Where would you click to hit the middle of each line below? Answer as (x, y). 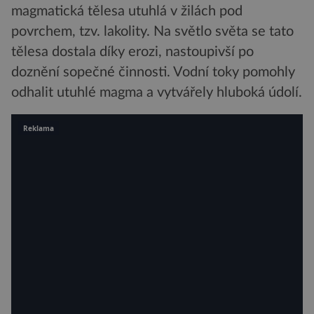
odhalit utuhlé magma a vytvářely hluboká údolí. (157, 92)
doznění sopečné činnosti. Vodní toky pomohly (153, 72)
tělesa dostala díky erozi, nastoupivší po (132, 52)
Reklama (39, 128)
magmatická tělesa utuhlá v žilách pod (127, 11)
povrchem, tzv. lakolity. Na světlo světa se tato (152, 31)
